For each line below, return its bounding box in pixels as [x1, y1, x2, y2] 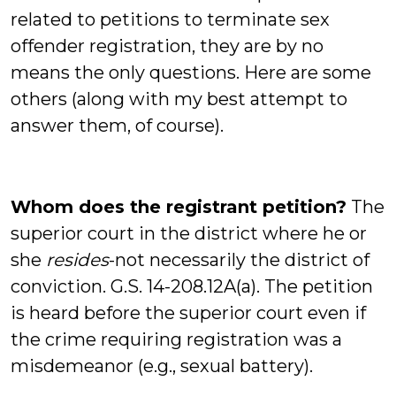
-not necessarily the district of [109, 249, 369, 270]
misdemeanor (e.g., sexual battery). [11, 355, 313, 377]
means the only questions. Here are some [11, 62, 371, 83]
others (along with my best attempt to [11, 88, 347, 110]
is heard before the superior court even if [11, 302, 366, 324]
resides [46, 249, 109, 270]
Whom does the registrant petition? [11, 196, 346, 217]
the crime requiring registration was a [11, 329, 342, 350]
